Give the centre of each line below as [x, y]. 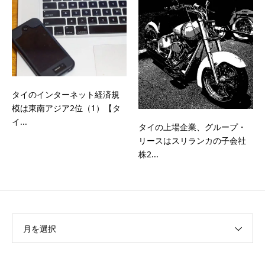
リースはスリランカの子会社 [192, 141]
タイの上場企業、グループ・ [192, 127]
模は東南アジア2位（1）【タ [66, 108]
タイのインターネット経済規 [66, 94]
